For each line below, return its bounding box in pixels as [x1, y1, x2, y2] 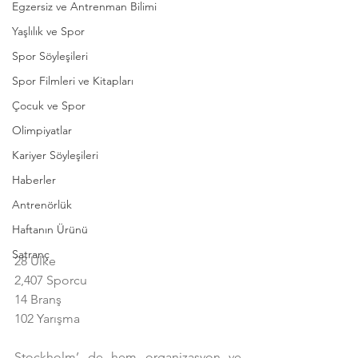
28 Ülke [14, 253, 56, 268]
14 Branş [14, 291, 62, 307]
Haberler [12, 172, 56, 187]
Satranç [12, 246, 50, 261]
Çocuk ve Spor [12, 97, 86, 113]
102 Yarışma [14, 310, 80, 326]
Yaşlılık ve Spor [12, 23, 85, 38]
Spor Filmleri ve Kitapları [12, 73, 133, 88]
